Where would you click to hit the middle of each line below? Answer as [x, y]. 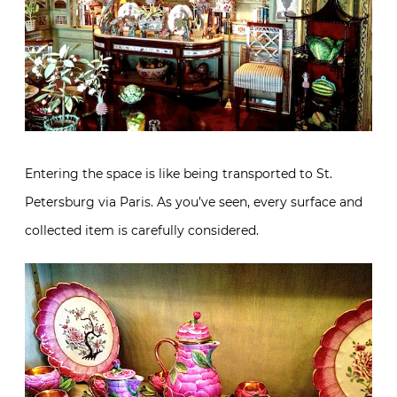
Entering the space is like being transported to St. [179, 174]
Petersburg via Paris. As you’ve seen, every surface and [194, 202]
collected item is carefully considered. [142, 230]
